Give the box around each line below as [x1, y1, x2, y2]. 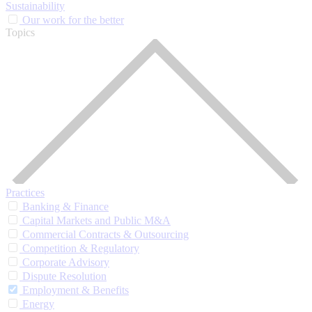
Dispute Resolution [22, 270, 107, 283]
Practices [6, 187, 45, 199]
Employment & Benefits [22, 284, 129, 297]
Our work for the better [22, 13, 124, 26]
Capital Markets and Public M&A [22, 214, 171, 227]
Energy [22, 298, 54, 311]
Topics [6, 26, 35, 38]
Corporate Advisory [22, 256, 109, 269]
